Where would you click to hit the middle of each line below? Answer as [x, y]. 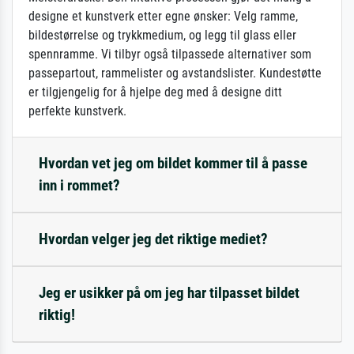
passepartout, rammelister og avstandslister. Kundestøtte [175, 73]
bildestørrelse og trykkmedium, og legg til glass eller [162, 35]
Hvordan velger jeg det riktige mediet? [153, 239]
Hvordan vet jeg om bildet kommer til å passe [173, 163]
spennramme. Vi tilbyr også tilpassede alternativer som [170, 54]
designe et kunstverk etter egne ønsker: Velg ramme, [163, 16]
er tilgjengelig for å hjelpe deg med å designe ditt [155, 92]
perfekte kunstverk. [77, 111]
